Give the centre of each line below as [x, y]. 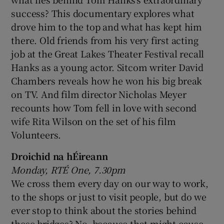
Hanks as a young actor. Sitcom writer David [107, 67]
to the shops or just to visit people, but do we [109, 196]
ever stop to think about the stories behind [104, 210]
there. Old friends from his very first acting [105, 40]
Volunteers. [36, 134]
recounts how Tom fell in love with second [104, 107]
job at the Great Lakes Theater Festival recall [108, 53]
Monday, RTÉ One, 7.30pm [68, 169]
